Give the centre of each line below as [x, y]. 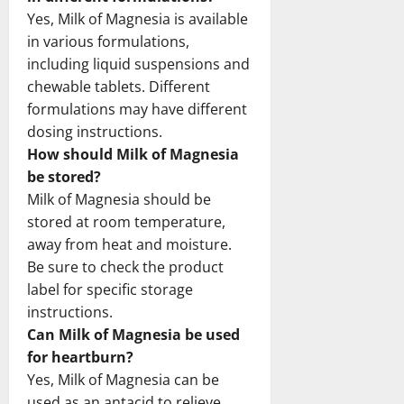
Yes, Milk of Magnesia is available [138, 18]
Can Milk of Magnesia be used [133, 334]
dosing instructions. [95, 131]
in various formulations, [108, 41]
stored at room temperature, [126, 221]
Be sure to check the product [125, 266]
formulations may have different [137, 109]
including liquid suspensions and [138, 64]
